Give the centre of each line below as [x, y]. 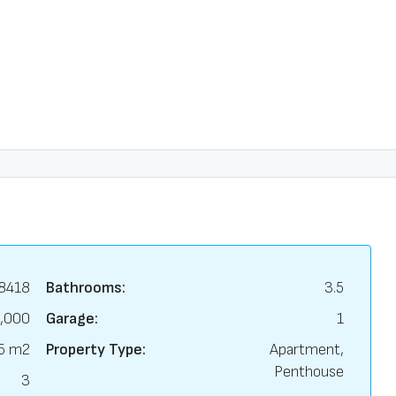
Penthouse [309, 372]
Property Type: [95, 350]
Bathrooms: [85, 288]
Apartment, [307, 350]
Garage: [72, 319]
